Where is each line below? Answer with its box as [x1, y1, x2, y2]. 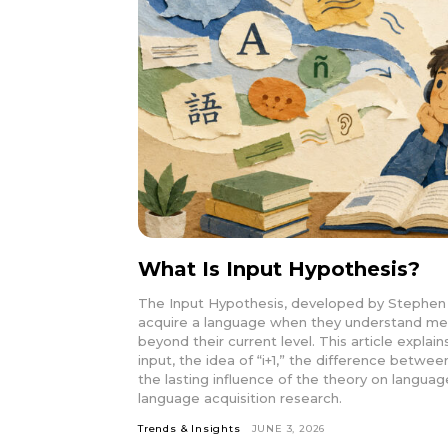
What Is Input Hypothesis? [138, 256, 420, 281]
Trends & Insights [138, 421, 241, 435]
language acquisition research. [138, 389, 342, 406]
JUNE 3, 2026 [251, 421, 326, 435]
